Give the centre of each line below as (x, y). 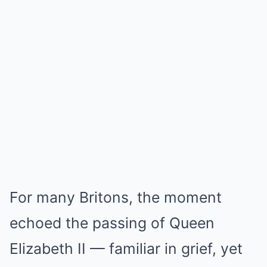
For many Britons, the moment (116, 197)
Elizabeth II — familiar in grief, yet (126, 249)
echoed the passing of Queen (112, 223)
